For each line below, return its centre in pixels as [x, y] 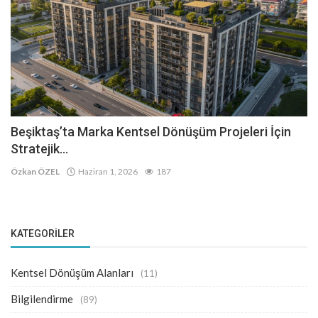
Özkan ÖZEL [35, 172]
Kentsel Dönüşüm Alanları [72, 273]
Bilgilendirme [42, 299]
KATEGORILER [43, 234]
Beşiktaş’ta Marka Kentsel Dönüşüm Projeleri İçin [151, 132]
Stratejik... [39, 149]
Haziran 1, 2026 [106, 172]
